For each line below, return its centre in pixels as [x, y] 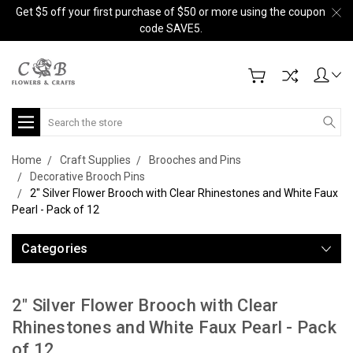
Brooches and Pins [195, 160]
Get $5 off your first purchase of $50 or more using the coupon [171, 12]
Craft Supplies [95, 160]
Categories [55, 249]
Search [58, 116]
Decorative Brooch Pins [87, 176]
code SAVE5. [171, 28]
